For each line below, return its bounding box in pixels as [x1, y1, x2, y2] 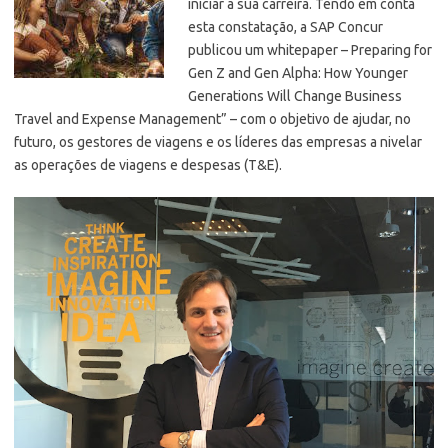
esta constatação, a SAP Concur [188, 18, 383, 35]
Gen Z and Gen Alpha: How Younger [188, 64, 408, 81]
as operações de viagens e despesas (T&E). [14, 156, 282, 173]
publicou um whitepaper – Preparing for [188, 41, 432, 58]
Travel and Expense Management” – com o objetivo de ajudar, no [14, 110, 411, 127]
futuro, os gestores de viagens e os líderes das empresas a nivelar [14, 133, 422, 150]
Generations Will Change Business [188, 87, 402, 104]
